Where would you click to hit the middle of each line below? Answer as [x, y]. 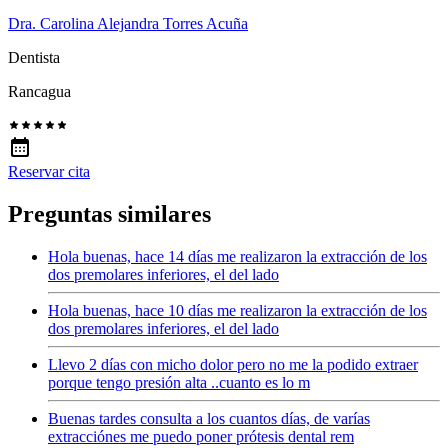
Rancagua [39, 91]
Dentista [34, 57]
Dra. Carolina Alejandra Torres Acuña [128, 23]
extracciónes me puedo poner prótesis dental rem [201, 436]
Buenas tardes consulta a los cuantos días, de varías [209, 418]
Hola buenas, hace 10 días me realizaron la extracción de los [237, 310]
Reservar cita [49, 171]
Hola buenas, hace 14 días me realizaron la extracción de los [237, 256]
